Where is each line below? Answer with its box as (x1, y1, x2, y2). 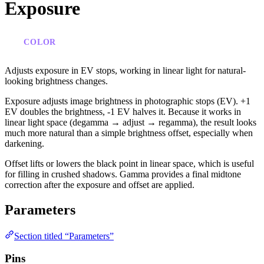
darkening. (5, 138, 44, 148)
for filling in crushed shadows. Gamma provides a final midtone (5, 169, 241, 179)
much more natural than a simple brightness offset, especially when (5, 127, 253, 138)
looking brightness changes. (5, 75, 108, 86)
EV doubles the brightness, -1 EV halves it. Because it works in (5, 106, 241, 117)
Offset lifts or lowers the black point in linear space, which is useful (5, 158, 254, 169)
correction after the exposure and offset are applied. (5, 179, 194, 190)
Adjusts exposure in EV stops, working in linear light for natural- (5, 65, 246, 75)
